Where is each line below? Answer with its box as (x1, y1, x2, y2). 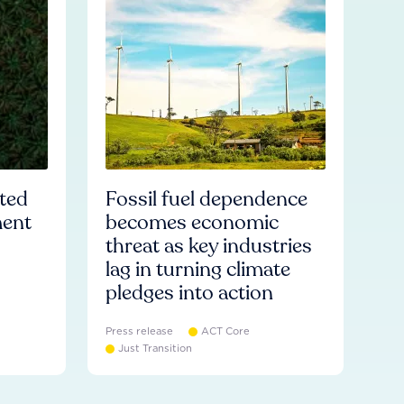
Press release (106, 325, 174, 337)
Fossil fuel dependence (106, 186, 308, 213)
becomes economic (106, 209, 280, 236)
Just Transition (118, 342, 193, 354)
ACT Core (201, 325, 251, 337)
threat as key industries (106, 233, 313, 260)
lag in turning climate (106, 256, 291, 283)
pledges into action (106, 280, 274, 307)
